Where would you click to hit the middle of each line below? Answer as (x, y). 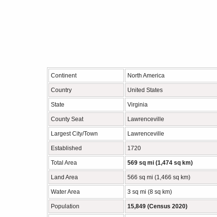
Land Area (64, 177)
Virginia (138, 105)
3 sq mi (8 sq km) (150, 192)
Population (65, 206)
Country (61, 90)
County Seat (67, 119)
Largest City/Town (74, 134)
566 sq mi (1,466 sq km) (159, 177)
